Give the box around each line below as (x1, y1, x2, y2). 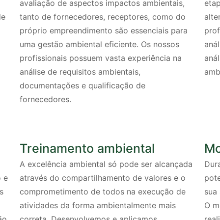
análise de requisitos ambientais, (20, 67, 141, 77)
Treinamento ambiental (20, 141, 155, 156)
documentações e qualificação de (20, 81, 146, 91)
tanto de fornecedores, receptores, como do (20, 12, 186, 22)
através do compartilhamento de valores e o (20, 173, 186, 183)
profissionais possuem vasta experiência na (20, 53, 182, 63)
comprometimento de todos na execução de (20, 187, 186, 197)
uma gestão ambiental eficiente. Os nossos (20, 39, 180, 50)
